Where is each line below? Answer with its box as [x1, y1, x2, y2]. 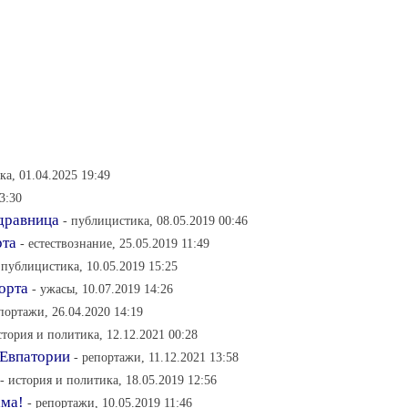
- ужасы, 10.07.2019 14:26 [32, 281, 173, 296]
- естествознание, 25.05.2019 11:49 [20, 236, 209, 250]
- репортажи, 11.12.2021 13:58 [74, 350, 239, 364]
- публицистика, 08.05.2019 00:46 [63, 213, 248, 228]
